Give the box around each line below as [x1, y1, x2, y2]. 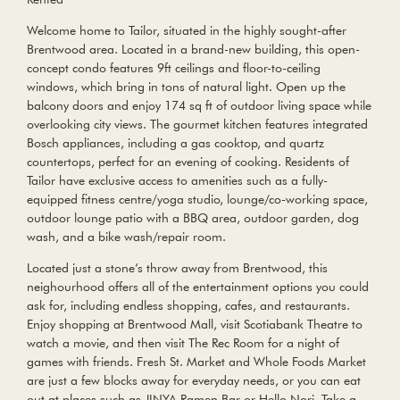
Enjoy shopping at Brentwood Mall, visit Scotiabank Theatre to [27, 316, 362, 333]
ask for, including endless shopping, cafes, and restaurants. [27, 297, 350, 314]
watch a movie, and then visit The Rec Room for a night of [27, 335, 339, 352]
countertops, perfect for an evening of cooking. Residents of [27, 154, 349, 171]
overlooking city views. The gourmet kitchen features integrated [27, 116, 368, 133]
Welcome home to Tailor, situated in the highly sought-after [27, 22, 346, 39]
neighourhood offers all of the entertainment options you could [27, 279, 369, 296]
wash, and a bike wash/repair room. [27, 229, 226, 246]
